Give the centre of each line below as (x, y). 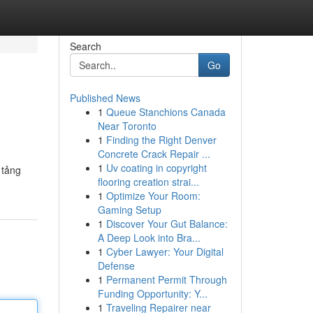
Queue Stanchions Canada (166, 112)
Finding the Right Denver (161, 140)
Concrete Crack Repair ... (154, 154)
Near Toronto (127, 126)
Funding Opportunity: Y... (152, 293)
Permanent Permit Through (166, 279)
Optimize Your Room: (153, 196)
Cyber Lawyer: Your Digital (165, 252)
